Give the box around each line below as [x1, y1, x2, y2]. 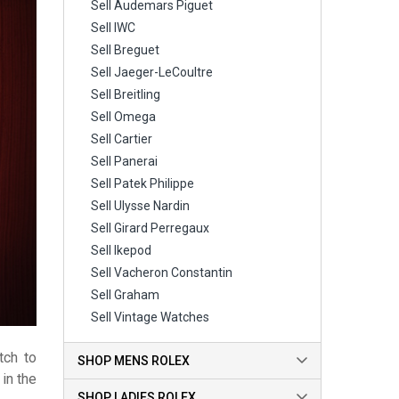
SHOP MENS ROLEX [77, 354, 191, 368]
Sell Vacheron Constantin [91, 265, 233, 280]
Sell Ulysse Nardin [91, 199, 191, 213]
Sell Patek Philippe [91, 176, 195, 191]
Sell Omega [91, 110, 157, 124]
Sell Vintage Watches [91, 310, 210, 324]
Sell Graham [91, 288, 160, 302]
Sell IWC [91, 20, 136, 35]
